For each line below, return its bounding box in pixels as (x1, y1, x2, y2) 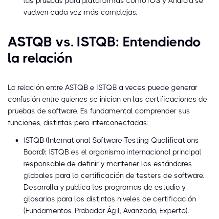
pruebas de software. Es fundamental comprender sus (8, 107, 190, 116)
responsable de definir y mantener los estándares (23, 159, 192, 169)
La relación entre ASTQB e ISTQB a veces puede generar (8, 83, 197, 92)
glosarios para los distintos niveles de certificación (23, 195, 196, 204)
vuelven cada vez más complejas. (23, 8, 137, 17)
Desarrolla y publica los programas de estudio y (23, 183, 186, 192)
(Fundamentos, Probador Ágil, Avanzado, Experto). (23, 206, 189, 216)
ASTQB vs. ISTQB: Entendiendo (8, 34, 201, 50)
